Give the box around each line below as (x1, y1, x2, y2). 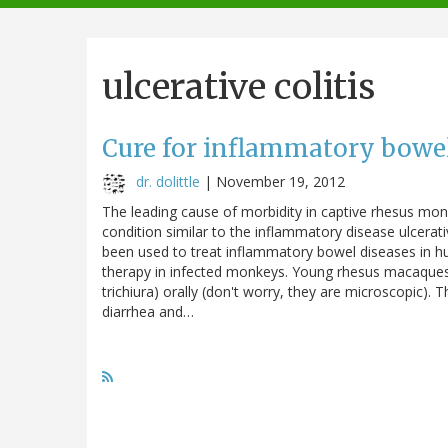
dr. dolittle (136, 171, 200, 191)
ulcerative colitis (102, 64, 375, 109)
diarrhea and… (102, 301, 194, 321)
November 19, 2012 (216, 171, 345, 191)
